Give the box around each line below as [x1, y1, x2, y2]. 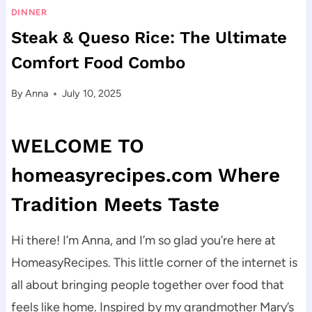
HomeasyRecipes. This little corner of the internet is [10, 255, 297, 271]
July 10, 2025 [62, 87, 122, 100]
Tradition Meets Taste [10, 193, 219, 217]
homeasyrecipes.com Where [10, 164, 280, 187]
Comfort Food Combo [10, 52, 185, 72]
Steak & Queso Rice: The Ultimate [10, 27, 287, 47]
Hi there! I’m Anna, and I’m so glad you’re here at [10, 233, 276, 249]
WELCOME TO [10, 134, 144, 158]
